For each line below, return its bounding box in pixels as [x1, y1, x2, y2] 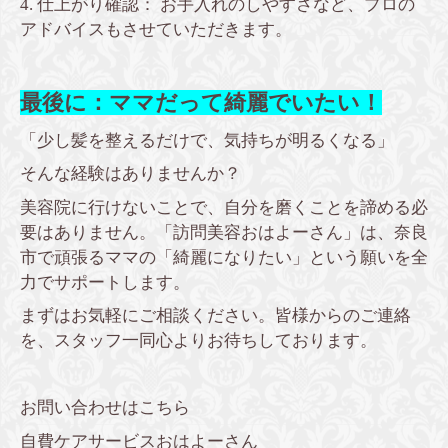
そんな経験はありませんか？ [20, 164, 241, 184]
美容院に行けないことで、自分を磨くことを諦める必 [20, 197, 428, 217]
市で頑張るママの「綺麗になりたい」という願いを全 [20, 247, 428, 267]
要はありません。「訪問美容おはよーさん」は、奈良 [20, 222, 428, 242]
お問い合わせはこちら [20, 398, 190, 418]
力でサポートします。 [20, 272, 190, 292]
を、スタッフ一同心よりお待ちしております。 [20, 331, 377, 351]
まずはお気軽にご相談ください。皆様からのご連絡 [20, 306, 411, 326]
